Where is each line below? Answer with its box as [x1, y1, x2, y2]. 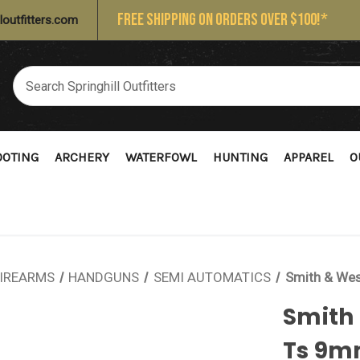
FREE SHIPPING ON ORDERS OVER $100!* [117, 10, 328, 30]
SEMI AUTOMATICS [153, 269, 272, 285]
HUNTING [213, 149, 268, 165]
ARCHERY [55, 149, 109, 165]
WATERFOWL [125, 149, 197, 165]
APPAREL [284, 149, 333, 165]
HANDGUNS [68, 269, 140, 285]
